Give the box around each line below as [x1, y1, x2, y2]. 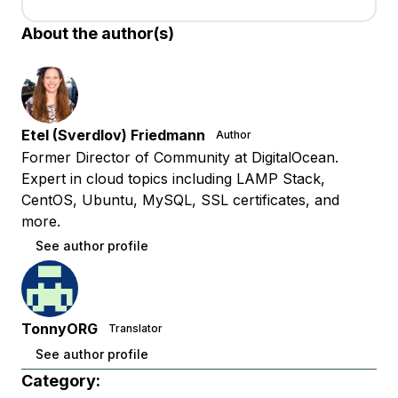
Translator [108, 322, 163, 336]
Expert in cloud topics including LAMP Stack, [21, 170, 325, 188]
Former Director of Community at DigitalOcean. [21, 148, 338, 167]
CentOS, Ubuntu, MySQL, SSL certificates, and [21, 191, 339, 210]
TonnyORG [21, 320, 98, 338]
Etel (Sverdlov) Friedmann [21, 126, 205, 145]
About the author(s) [21, 24, 174, 44]
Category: [21, 371, 100, 391]
